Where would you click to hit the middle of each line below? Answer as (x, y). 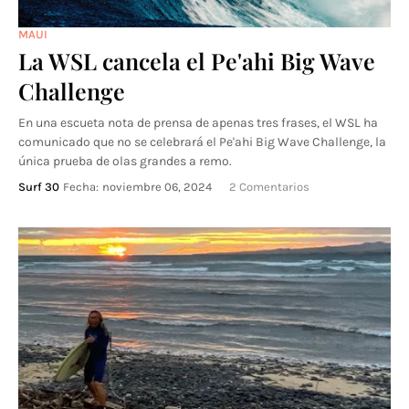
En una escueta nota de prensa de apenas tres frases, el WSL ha (198, 123)
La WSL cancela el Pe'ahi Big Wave (197, 61)
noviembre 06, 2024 (157, 187)
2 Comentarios (269, 187)
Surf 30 (39, 187)
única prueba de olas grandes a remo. (125, 161)
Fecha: (81, 187)
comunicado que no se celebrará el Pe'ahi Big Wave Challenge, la (202, 142)
